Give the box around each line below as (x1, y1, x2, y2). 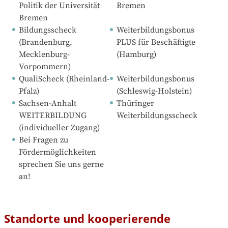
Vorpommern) (19, 62, 71, 72)
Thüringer (117, 98, 154, 109)
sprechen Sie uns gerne (19, 159, 104, 170)
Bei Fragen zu (19, 135, 68, 146)
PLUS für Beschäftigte (117, 37, 195, 48)
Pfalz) (19, 86, 39, 97)
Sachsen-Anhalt (19, 98, 76, 109)
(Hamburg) (117, 49, 156, 60)
